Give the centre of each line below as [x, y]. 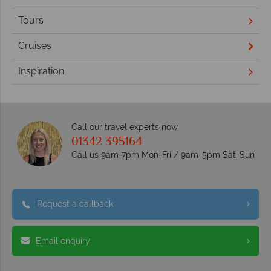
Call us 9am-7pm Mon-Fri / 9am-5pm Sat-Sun [163, 155]
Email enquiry [63, 240]
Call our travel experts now [124, 127]
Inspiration [41, 71]
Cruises [35, 46]
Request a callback [75, 204]
